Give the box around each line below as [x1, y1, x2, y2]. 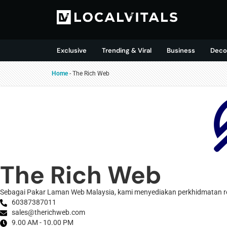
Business [167, 46, 195, 55]
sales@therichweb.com [11, 208, 85, 217]
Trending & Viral [102, 46, 152, 55]
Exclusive [57, 46, 87, 55]
